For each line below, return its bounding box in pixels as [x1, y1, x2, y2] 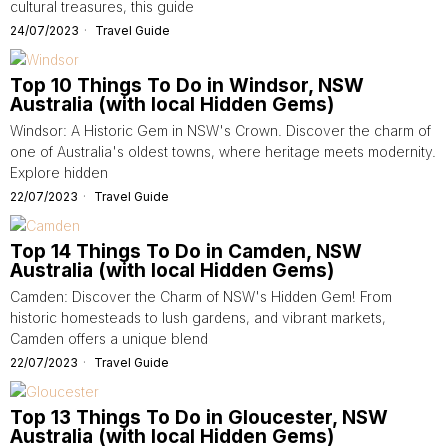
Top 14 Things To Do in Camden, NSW [10, 240, 362, 263]
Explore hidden [10, 164, 108, 181]
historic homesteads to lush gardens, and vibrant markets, [10, 309, 386, 326]
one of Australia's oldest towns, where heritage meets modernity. [10, 143, 436, 160]
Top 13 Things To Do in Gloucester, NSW [10, 406, 388, 429]
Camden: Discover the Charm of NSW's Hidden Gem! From [10, 288, 392, 305]
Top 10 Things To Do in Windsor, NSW [10, 74, 364, 97]
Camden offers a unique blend [10, 330, 208, 347]
